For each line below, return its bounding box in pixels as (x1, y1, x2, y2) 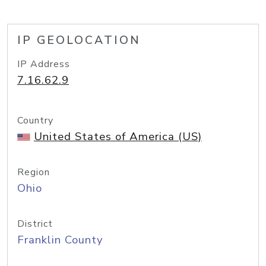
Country (17, 114, 53, 127)
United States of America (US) (34, 129, 202, 144)
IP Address (17, 58, 70, 71)
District (17, 217, 53, 230)
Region (17, 166, 50, 179)
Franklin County (17, 232, 103, 248)
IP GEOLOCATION (17, 33, 141, 48)
